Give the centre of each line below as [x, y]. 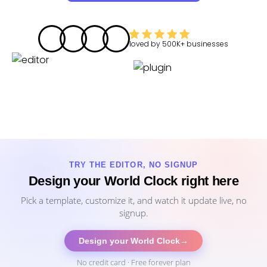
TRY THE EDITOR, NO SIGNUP [133, 165]
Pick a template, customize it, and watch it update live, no [133, 200]
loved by [146, 44]
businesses [207, 44]
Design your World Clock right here [133, 181]
